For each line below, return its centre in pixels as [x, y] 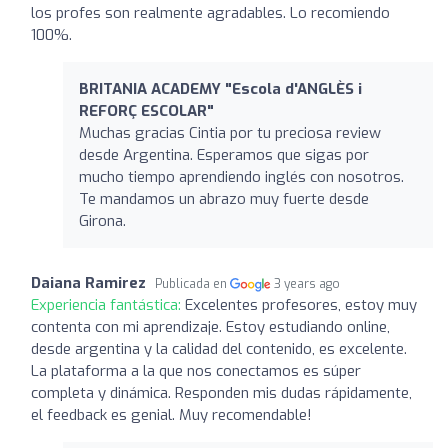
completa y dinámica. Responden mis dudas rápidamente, [221, 392]
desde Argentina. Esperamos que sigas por [224, 154]
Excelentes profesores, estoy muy [301, 304]
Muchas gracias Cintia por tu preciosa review [230, 132]
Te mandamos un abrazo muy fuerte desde [224, 198]
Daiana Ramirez [88, 282]
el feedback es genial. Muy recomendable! [171, 414]
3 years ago [307, 283]
